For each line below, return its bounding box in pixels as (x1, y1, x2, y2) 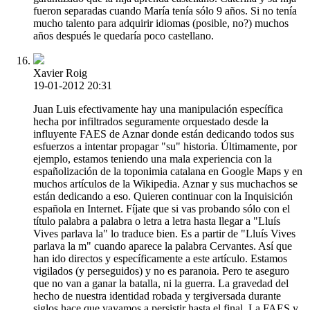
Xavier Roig (33, 66, 87, 79)
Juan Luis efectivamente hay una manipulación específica (33, 102, 283, 115)
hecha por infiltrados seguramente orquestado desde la (33, 115, 268, 127)
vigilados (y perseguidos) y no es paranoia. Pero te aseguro (33, 264, 289, 277)
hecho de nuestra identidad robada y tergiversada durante (33, 289, 281, 302)
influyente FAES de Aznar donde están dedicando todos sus (33, 127, 294, 140)
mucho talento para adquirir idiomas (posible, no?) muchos (33, 17, 289, 29)
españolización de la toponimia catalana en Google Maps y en (33, 165, 302, 177)
